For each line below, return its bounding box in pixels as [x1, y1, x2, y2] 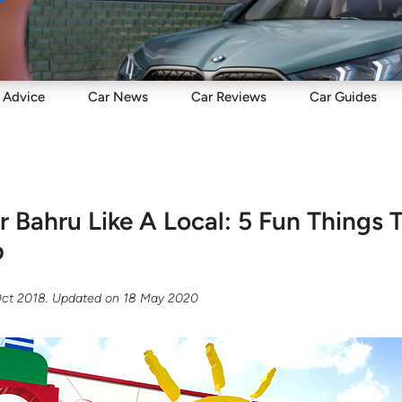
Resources [284, 23, 353, 40]
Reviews [213, 89, 267, 105]
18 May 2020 [123, 290, 199, 306]
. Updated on [46, 290, 124, 306]
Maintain [108, 23, 164, 40]
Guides [331, 89, 377, 105]
